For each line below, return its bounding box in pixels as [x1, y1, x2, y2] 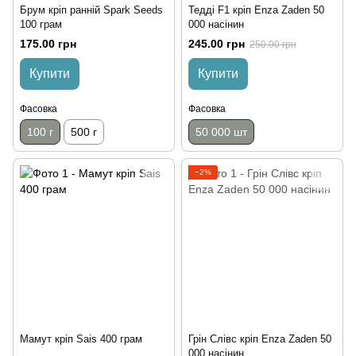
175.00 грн [20, 37, 76, 50]
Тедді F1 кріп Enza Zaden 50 [188, 3, 324, 16]
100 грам [20, 17, 62, 30]
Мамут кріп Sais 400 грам [20, 332, 142, 345]
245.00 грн [188, 37, 245, 50]
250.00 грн [250, 38, 296, 50]
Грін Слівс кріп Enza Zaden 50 [188, 332, 331, 345]
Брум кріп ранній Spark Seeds [20, 3, 163, 16]
